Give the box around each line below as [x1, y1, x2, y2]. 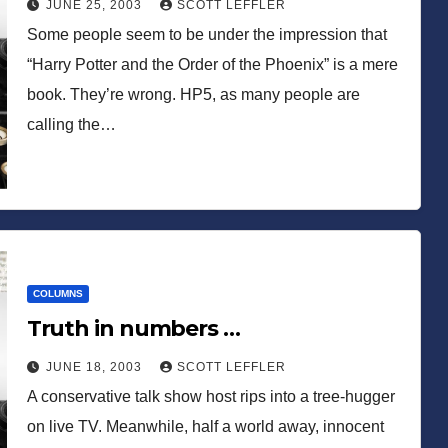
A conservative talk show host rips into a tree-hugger [26, 387, 395, 405]
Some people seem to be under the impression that [26, 25, 387, 43]
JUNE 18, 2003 [45, 359, 146, 374]
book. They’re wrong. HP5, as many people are [26, 85, 360, 103]
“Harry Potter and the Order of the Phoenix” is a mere [26, 55, 398, 73]
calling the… [26, 115, 116, 133]
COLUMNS [32, 287, 83, 299]
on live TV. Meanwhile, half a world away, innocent [26, 417, 384, 435]
